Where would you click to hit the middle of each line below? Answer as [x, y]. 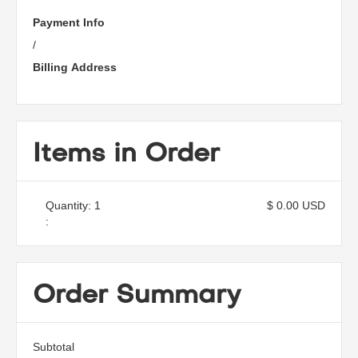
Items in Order [126, 155]
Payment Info [69, 22]
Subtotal [54, 347]
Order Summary [137, 296]
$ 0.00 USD [296, 205]
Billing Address [75, 67]
